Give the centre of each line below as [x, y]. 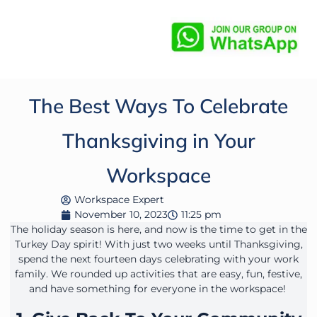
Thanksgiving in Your [158, 141]
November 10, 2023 [121, 215]
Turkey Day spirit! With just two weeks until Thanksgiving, [158, 244]
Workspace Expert [119, 200]
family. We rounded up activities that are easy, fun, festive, [158, 274]
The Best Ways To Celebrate [158, 106]
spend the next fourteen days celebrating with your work [158, 259]
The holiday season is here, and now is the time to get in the [158, 230]
